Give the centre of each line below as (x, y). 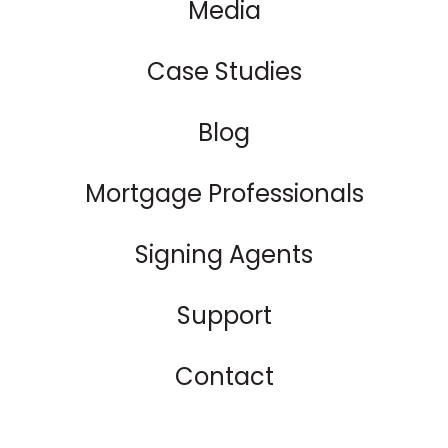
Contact (224, 376)
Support (224, 315)
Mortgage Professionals (224, 193)
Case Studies (224, 71)
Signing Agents (224, 254)
